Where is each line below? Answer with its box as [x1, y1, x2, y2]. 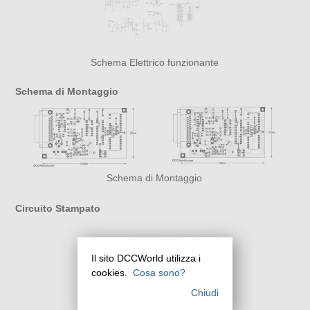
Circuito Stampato [15, 202, 100, 214]
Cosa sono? [133, 266, 185, 278]
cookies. [91, 266, 127, 278]
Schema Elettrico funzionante [90, 56, 219, 68]
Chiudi [191, 286, 219, 298]
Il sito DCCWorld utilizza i [91, 252, 201, 264]
